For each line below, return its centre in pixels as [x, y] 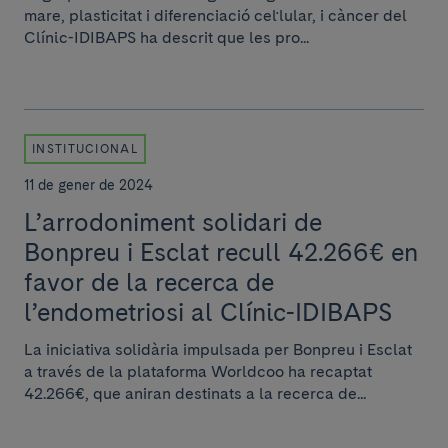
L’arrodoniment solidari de [173, 222]
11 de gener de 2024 [88, 185]
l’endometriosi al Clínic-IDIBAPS [208, 312]
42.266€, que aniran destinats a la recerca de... [195, 393]
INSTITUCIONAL [85, 149]
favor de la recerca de [149, 282]
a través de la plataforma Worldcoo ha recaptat [198, 371]
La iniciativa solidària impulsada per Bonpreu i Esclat [218, 349]
